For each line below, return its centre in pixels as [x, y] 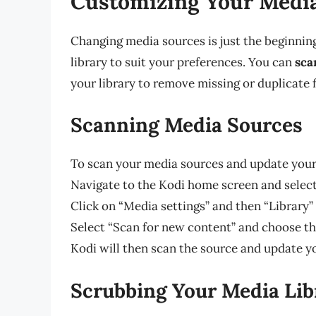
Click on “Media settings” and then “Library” [192, 206]
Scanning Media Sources [187, 125]
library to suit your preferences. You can [183, 62]
